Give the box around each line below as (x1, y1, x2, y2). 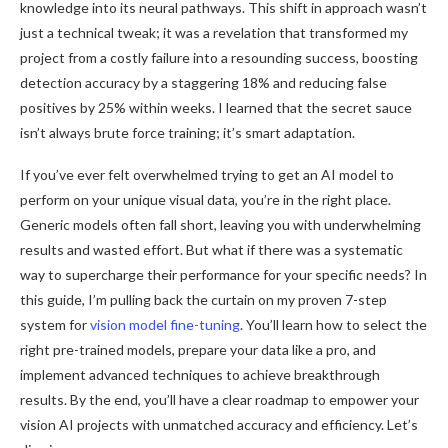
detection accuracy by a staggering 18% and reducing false (20, 73, 387, 91)
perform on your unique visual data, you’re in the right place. (20, 190, 391, 208)
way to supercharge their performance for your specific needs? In (20, 265, 427, 283)
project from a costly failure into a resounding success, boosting (20, 48, 418, 66)
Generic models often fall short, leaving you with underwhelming (20, 215, 421, 233)
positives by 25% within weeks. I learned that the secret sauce (20, 98, 412, 116)
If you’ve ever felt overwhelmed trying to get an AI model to (20, 165, 394, 183)
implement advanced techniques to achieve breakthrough (20, 365, 380, 383)
